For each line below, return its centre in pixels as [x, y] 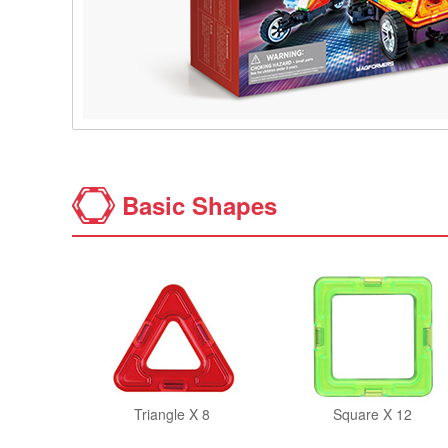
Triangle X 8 [172, 414]
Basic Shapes [199, 205]
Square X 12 [372, 414]
